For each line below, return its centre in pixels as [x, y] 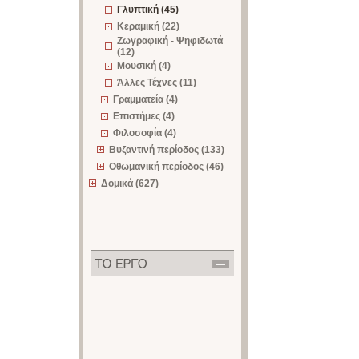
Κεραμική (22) [148, 26]
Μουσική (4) [144, 66]
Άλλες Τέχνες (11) [157, 83]
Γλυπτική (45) [148, 10]
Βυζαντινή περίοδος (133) [167, 150]
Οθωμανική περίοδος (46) [166, 167]
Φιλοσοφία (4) [145, 133]
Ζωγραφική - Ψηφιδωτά [170, 41]
